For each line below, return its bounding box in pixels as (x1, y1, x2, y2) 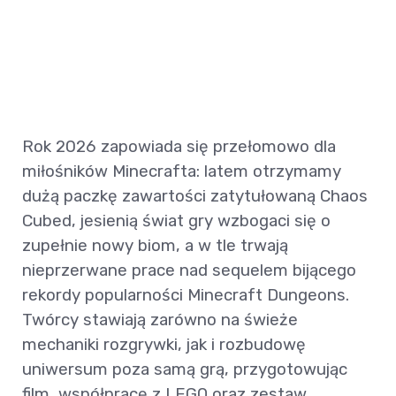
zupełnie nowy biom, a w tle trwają (22, 235, 288, 256)
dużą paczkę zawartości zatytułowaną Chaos (22, 186, 368, 207)
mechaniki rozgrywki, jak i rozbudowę (22, 334, 306, 355)
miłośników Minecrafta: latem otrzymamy (22, 161, 341, 182)
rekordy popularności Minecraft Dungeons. (22, 285, 349, 306)
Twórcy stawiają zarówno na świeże (22, 309, 298, 331)
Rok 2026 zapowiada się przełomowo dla (22, 136, 336, 157)
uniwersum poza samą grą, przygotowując (22, 359, 347, 380)
